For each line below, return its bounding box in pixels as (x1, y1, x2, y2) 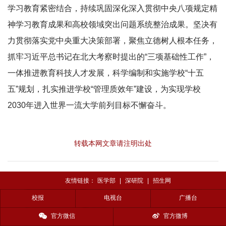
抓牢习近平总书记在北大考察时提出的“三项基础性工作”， (8, 52, 214, 61)
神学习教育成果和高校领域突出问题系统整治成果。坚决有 (8, 20, 217, 29)
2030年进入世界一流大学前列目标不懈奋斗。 (8, 101, 171, 109)
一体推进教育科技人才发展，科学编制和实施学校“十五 (8, 69, 204, 77)
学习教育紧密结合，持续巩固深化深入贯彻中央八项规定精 (8, 4, 217, 13)
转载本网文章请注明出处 (74, 139, 152, 147)
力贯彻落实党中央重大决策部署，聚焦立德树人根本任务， (8, 36, 217, 45)
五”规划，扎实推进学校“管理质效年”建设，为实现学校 (8, 85, 201, 93)
